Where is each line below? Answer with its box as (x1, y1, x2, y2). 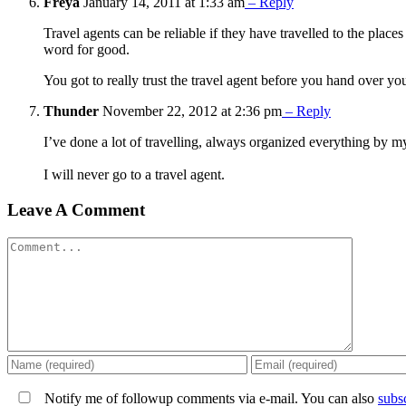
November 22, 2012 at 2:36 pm (99, 103, 282, 120)
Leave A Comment (7, 199, 145, 219)
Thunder (43, 103, 99, 120)
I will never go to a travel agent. (43, 167, 225, 183)
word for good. (43, 42, 130, 58)
